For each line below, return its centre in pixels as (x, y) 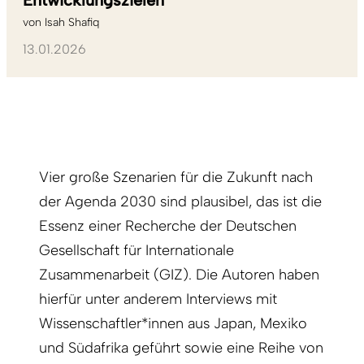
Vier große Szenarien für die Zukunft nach (176, 178)
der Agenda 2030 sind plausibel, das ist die (180, 202)
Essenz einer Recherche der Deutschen (168, 226)
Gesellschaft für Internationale (136, 251)
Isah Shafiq (72, 23)
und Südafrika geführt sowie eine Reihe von (181, 348)
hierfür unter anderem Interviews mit (158, 299)
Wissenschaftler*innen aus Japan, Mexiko (173, 324)
